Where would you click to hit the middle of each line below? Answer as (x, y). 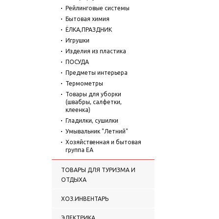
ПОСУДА (77, 62)
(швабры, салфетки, (94, 102)
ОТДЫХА (74, 179)
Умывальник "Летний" (97, 131)
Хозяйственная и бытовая (103, 142)
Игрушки (77, 40)
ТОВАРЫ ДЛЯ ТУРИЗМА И (98, 170)
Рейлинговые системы (98, 8)
